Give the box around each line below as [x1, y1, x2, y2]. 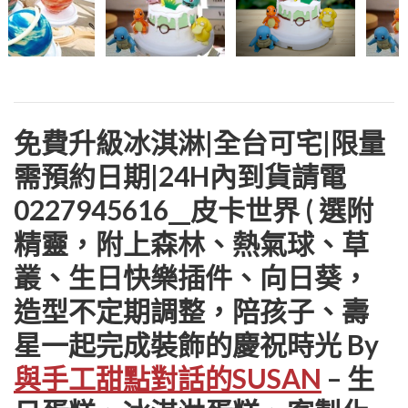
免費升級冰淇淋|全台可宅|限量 [14, 125, 385, 158]
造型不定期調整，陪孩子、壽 [14, 293, 369, 327]
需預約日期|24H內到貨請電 [14, 158, 346, 192]
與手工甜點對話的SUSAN [14, 361, 321, 394]
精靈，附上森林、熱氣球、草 [14, 226, 369, 260]
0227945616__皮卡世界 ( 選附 [14, 192, 373, 226]
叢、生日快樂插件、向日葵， [14, 260, 369, 293]
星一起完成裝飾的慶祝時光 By [14, 327, 379, 361]
